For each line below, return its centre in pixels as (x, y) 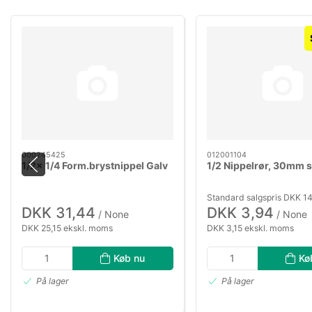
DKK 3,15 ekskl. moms (250, 228)
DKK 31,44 (58, 212)
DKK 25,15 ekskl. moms (67, 228)
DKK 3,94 (240, 212)
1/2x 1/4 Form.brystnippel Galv (95, 166)
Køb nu (130, 258)
